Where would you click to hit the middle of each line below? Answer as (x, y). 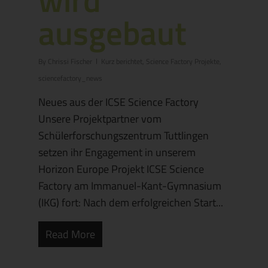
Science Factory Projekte (183, 61)
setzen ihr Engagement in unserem (117, 152)
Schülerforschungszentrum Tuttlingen (124, 135)
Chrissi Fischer (70, 61)
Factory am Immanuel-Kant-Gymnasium (130, 186)
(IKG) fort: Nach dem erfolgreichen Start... (131, 202)
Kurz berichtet (122, 61)
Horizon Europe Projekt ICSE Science (121, 169)
